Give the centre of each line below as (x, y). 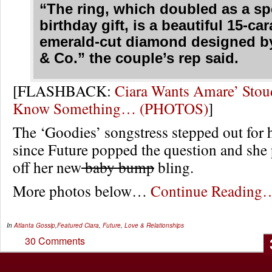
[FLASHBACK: (64, 90)
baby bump (118, 167)
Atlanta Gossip (35, 225)
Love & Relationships (154, 225)
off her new (47, 167)
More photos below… (82, 191)
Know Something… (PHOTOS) (110, 108)
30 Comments (55, 241)
